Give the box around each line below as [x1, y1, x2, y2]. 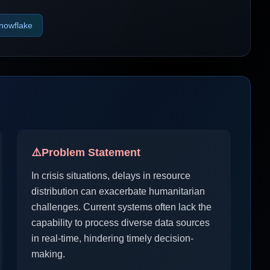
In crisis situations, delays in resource [31, 171, 190, 181]
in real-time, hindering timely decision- [31, 233, 193, 243]
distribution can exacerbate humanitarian [31, 186, 205, 196]
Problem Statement [42, 146, 140, 159]
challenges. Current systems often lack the [31, 202, 212, 212]
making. [31, 249, 65, 259]
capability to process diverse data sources [31, 218, 210, 228]
